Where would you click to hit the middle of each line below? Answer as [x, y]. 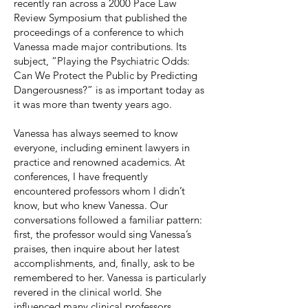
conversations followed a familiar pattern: [108, 220]
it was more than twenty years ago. [93, 104]
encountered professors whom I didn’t [99, 191]
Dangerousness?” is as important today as [109, 90]
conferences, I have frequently [81, 176]
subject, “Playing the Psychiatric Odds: [102, 61]
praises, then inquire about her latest [97, 249]
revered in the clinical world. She [88, 292]
